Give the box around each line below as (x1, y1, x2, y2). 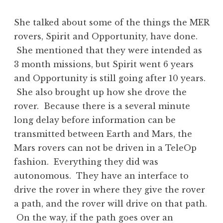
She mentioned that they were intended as (14, 45, 202, 56)
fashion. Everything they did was (14, 157, 158, 167)
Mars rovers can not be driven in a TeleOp (14, 143, 197, 153)
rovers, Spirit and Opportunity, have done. (14, 31, 198, 42)
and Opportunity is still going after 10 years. (14, 73, 206, 84)
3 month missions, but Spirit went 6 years (14, 59, 194, 70)
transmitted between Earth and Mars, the (14, 129, 192, 139)
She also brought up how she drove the (14, 87, 187, 98)
